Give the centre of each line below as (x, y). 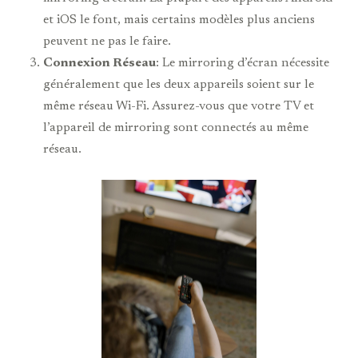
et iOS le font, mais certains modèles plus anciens (179, 20)
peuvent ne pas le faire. (107, 41)
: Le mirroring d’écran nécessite (243, 63)
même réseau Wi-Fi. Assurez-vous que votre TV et (179, 106)
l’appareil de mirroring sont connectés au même (176, 127)
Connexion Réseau (99, 63)
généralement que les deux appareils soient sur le (179, 84)
